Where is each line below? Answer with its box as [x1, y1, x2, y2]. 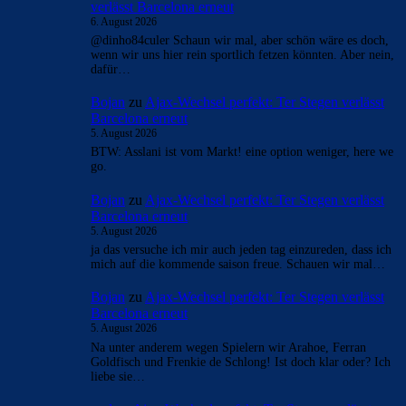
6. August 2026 [91, 14, 157, 28]
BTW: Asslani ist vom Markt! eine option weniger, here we [91, 145, 393, 159]
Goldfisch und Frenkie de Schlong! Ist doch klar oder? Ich [91, 354, 391, 369]
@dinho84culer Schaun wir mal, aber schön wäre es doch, [91, 33, 389, 47]
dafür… [91, 62, 130, 76]
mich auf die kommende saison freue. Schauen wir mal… [91, 256, 385, 271]
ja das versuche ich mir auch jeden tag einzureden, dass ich [91, 242, 391, 256]
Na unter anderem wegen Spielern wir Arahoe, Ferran [91, 340, 366, 354]
